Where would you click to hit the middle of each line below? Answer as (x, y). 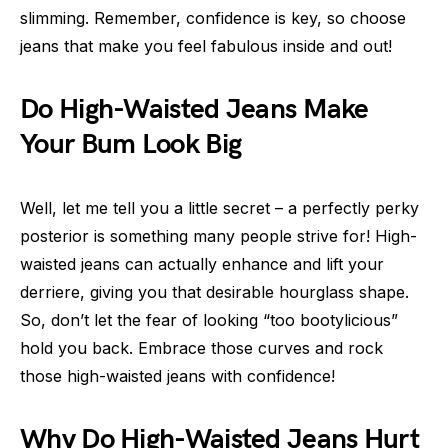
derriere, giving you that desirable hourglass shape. (214, 292)
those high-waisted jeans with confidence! (177, 376)
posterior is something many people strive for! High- (218, 236)
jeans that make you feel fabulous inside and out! (206, 46)
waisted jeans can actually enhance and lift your (202, 264)
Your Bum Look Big (131, 145)
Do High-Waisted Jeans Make (194, 110)
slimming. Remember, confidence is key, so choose (213, 18)
